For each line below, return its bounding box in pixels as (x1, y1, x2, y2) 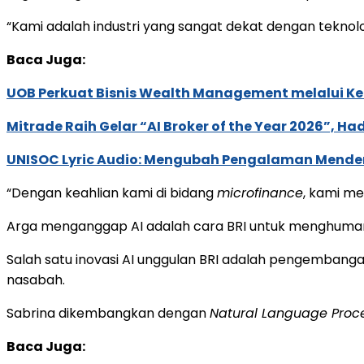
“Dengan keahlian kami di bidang (6, 183, 217, 202)
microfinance (217, 183, 303, 202)
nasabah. (6, 270, 65, 289)
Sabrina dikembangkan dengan (6, 303, 210, 323)
